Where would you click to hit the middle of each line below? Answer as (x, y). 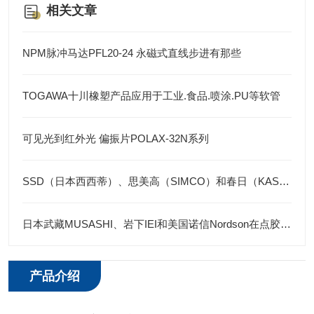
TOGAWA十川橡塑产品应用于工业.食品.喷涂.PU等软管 (151, 96)
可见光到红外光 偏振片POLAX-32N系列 (116, 138)
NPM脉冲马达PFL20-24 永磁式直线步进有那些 (132, 53)
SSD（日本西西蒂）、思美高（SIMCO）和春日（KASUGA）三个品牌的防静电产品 (284, 181)
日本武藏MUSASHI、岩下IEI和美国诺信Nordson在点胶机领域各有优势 (286, 224)
